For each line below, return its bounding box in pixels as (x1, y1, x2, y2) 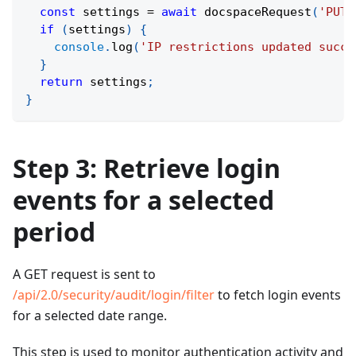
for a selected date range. (13, 307, 167, 325)
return (40, 75, 83, 90)
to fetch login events (215, 286, 341, 304)
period (13, 215, 95, 250)
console (54, 40, 104, 55)
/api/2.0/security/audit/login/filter (13, 286, 215, 304)
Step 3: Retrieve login (13, 151, 281, 186)
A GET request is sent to (13, 265, 156, 284)
